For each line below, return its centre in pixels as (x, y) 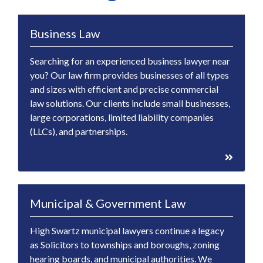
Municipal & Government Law (108, 203)
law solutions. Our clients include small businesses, (130, 103)
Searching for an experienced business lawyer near (130, 61)
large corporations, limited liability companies (122, 117)
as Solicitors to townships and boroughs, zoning (125, 245)
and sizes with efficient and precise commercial (124, 89)
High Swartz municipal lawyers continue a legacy (127, 231)
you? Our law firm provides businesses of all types (129, 75)
